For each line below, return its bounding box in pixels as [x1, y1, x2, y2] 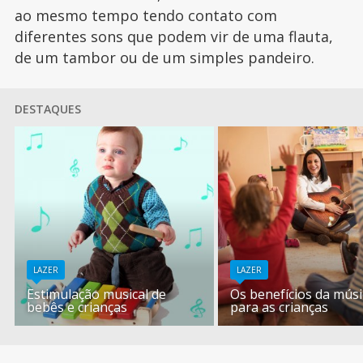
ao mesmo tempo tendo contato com [14, 6, 277, 26]
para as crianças [230, 298, 329, 317]
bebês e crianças [27, 298, 128, 317]
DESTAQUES [14, 101, 81, 117]
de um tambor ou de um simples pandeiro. [14, 48, 314, 68]
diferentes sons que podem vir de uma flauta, [14, 27, 333, 47]
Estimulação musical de [27, 285, 167, 304]
